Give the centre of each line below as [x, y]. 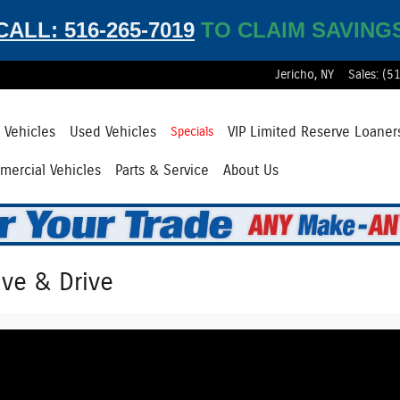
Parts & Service [162, 170]
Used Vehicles [112, 132]
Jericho [295, 75]
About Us [250, 170]
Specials [192, 132]
